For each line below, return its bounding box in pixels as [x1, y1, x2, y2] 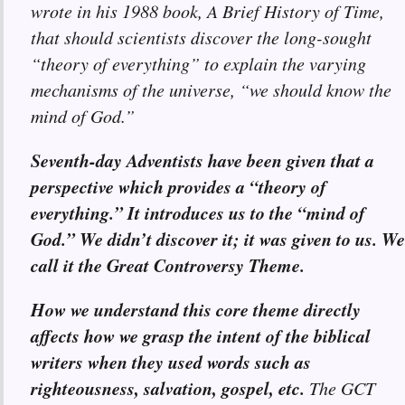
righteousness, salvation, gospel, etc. [31, 375, 305, 401]
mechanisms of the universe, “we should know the [31, 78, 391, 102]
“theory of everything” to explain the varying [31, 52, 366, 76]
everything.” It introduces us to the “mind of [31, 200, 365, 226]
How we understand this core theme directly [31, 297, 361, 323]
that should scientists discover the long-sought [31, 25, 372, 50]
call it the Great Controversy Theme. [31, 252, 305, 278]
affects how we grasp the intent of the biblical [31, 323, 371, 349]
